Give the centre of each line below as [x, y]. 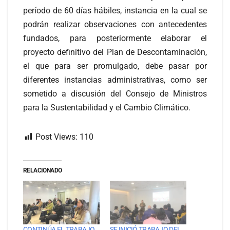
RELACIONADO [43, 171]
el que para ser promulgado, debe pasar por [115, 66]
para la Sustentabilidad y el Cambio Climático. [107, 108]
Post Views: [56, 137]
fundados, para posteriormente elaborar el [115, 39]
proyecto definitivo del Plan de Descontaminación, [115, 52]
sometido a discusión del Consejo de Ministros [115, 94]
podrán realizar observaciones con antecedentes [115, 25]
